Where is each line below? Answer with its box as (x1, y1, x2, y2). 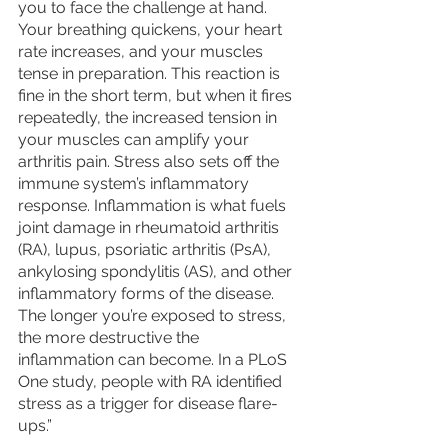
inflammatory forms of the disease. (18, 284, 278, 304)
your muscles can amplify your (18, 130, 253, 150)
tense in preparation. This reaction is (18, 64, 284, 84)
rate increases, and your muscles (18, 42, 267, 62)
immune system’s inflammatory (18, 174, 253, 194)
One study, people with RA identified (18, 372, 286, 392)
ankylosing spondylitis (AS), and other (18, 262, 296, 282)
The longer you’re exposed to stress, (18, 306, 290, 326)
